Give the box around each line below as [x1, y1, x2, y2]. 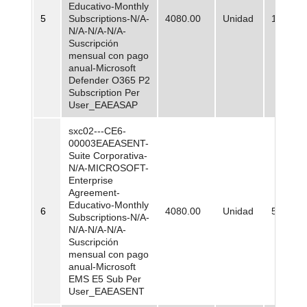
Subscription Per [69, 87, 140, 99]
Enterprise [69, 175, 113, 186]
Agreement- [69, 187, 120, 199]
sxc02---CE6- [69, 125, 126, 137]
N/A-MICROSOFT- [69, 162, 149, 174]
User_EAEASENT [69, 286, 145, 297]
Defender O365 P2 [69, 75, 150, 86]
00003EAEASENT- [69, 138, 149, 149]
